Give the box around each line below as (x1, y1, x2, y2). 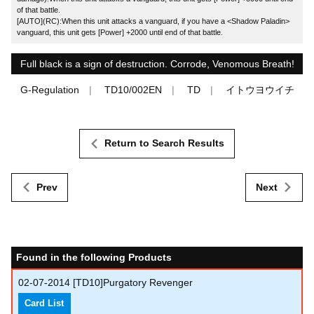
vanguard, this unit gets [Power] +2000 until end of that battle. (17, 27, 224, 36)
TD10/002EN (104, 84, 162, 96)
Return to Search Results (104, 137, 224, 149)
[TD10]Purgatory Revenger (73, 277, 193, 288)
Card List (25, 298, 64, 308)
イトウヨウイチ (225, 84, 294, 96)
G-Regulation (20, 84, 79, 96)
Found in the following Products (16, 252, 172, 263)
